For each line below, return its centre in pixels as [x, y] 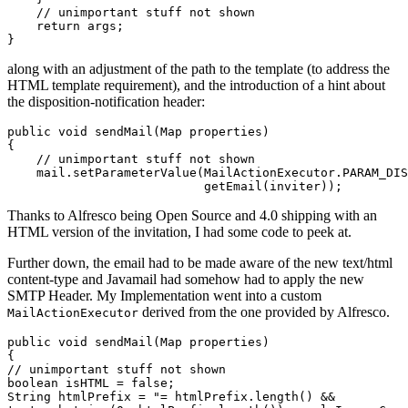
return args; [66, 26]
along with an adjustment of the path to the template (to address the [199, 69]
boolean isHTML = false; [91, 383]
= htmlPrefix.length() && [248, 397]
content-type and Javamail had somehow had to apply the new [186, 280]
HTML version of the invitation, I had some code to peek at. [179, 232]
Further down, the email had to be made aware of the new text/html [200, 263]
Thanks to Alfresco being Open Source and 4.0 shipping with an [192, 216]
